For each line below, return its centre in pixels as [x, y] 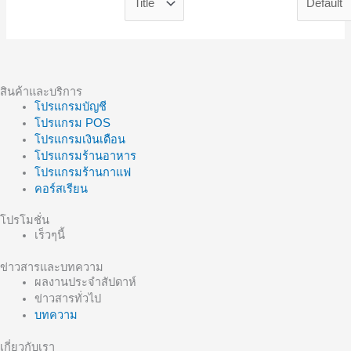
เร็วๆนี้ [49, 235]
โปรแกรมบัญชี [70, 106]
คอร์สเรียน [61, 188]
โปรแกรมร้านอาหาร [85, 156]
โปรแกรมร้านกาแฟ [82, 172]
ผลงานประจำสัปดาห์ [85, 282]
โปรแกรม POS [72, 123]
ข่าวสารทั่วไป [67, 299]
